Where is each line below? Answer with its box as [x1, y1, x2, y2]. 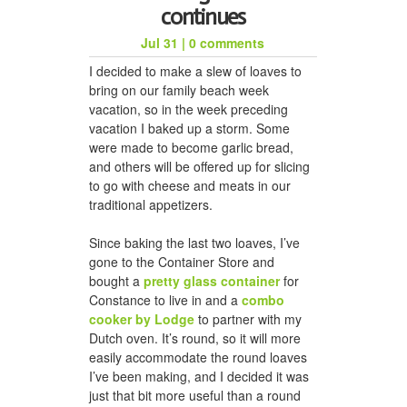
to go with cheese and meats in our [89, 175, 291, 194]
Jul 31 [141, 33, 179, 52]
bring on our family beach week [89, 80, 269, 99]
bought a [89, 271, 144, 290]
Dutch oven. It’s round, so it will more [89, 328, 301, 347]
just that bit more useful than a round [89, 385, 301, 404]
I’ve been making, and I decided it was [89, 366, 309, 385]
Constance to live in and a [89, 290, 242, 309]
